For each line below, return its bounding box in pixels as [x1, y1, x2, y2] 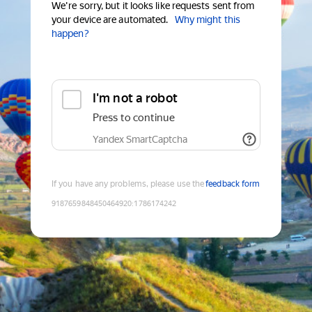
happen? [52, 28, 89, 40]
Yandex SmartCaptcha [93, 134, 187, 146]
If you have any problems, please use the [52, 179, 205, 189]
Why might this [174, 14, 240, 26]
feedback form [205, 179, 260, 189]
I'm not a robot [93, 91, 178, 106]
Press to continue [93, 111, 175, 125]
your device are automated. [52, 14, 169, 26]
